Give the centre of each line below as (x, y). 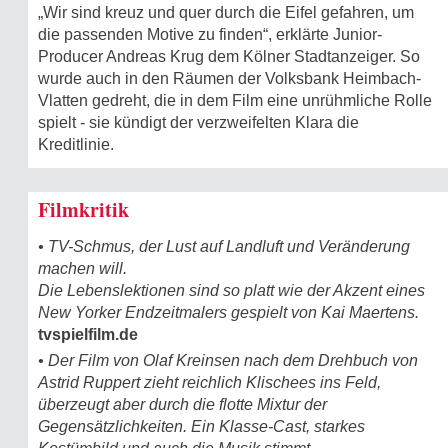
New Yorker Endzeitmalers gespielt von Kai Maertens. (228, 313)
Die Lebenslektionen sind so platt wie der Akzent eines (231, 291)
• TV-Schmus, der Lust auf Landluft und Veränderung (224, 247)
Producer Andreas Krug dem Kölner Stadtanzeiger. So (229, 57)
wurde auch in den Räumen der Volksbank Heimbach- (229, 79)
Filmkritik (83, 210)
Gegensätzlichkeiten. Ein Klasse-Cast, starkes (201, 427)
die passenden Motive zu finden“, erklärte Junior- (210, 35)
